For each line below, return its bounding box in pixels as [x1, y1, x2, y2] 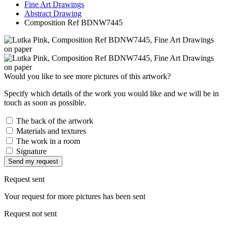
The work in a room [14, 136, 80, 145]
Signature [14, 146, 47, 156]
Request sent [4, 174, 45, 183]
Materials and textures [14, 126, 86, 135]
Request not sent [4, 209, 57, 218]
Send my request [8, 157, 58, 165]
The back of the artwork [14, 116, 93, 125]
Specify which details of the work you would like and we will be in [4, 89, 219, 98]
